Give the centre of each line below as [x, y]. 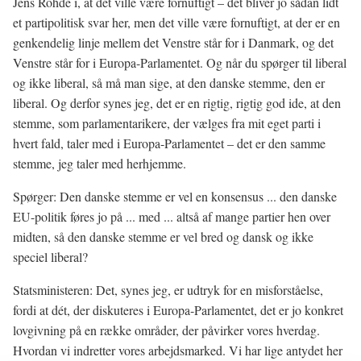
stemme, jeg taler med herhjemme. [100, 163]
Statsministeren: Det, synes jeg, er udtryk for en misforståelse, [168, 290]
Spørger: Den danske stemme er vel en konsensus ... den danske [175, 196]
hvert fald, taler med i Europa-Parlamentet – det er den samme [169, 143]
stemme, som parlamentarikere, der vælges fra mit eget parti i [167, 123]
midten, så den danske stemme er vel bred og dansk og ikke [163, 237]
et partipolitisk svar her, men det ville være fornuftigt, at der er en [176, 22]
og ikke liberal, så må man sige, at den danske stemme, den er [169, 83]
